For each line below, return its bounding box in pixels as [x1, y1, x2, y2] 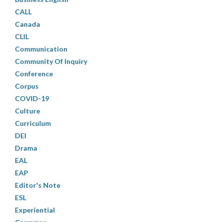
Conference [15, 69, 53, 78]
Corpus [15, 82, 39, 91]
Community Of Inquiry [15, 57, 87, 66]
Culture [15, 107, 40, 115]
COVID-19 [15, 94, 49, 103]
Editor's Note [15, 181, 60, 190]
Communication [15, 45, 67, 54]
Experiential [15, 206, 55, 215]
